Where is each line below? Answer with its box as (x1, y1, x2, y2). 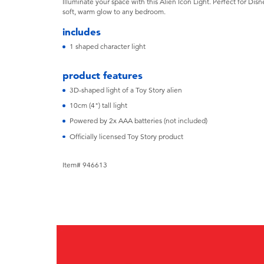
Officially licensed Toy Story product (69, 132, 183, 141)
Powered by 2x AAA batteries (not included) (69, 117, 207, 126)
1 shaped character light (69, 42, 146, 51)
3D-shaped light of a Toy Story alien (69, 85, 182, 94)
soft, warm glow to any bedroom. (62, 7, 166, 16)
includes (62, 25, 101, 38)
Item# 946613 (62, 161, 108, 170)
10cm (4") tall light (69, 101, 127, 110)
